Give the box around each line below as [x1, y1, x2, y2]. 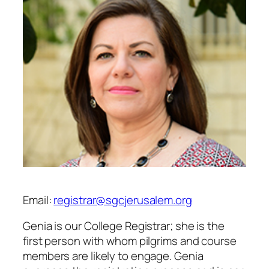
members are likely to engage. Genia [23, 248, 204, 264]
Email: [23, 192, 54, 208]
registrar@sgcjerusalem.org [53, 192, 192, 208]
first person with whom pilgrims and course [23, 233, 237, 249]
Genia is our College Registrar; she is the [23, 218, 225, 234]
